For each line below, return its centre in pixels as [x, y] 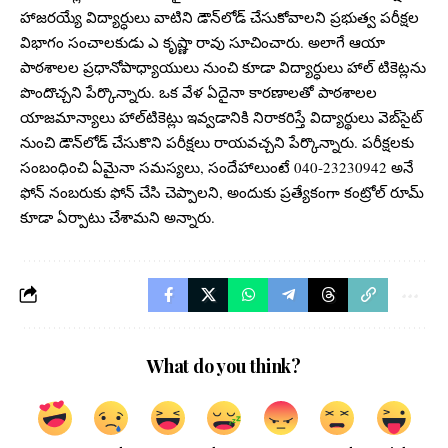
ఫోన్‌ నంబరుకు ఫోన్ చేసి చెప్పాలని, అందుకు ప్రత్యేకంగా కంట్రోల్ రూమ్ [222, 192]
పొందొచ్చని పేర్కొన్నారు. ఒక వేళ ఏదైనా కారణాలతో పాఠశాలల [198, 92]
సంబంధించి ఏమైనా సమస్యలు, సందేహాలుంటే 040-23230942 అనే [217, 167]
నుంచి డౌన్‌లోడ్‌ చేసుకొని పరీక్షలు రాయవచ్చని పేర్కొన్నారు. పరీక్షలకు [217, 142]
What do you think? [224, 366]
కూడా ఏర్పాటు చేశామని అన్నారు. [117, 217]
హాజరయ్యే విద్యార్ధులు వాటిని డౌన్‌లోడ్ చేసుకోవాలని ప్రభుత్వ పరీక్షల [219, 17]
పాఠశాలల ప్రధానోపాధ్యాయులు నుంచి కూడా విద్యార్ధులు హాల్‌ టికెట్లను [223, 67]
